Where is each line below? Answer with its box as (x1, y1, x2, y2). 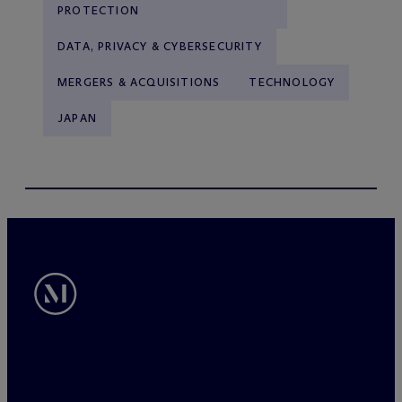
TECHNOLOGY (249, 74, 336, 89)
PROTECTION (57, 3, 139, 17)
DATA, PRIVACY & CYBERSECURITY (57, 39, 262, 53)
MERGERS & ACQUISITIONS (57, 74, 221, 89)
